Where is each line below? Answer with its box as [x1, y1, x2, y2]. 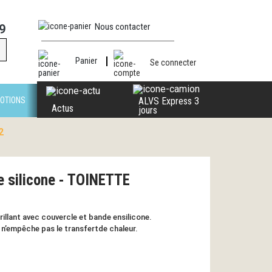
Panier [75, 56, 97, 66]
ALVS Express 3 [138, 95, 199, 107]
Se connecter [150, 57, 197, 67]
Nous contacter [95, 21, 150, 32]
